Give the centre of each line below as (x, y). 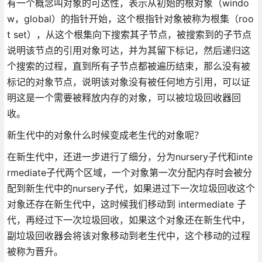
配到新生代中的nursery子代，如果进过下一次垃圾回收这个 (131, 188)
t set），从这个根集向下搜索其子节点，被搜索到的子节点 (129, 34)
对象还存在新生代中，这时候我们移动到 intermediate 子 (126, 204)
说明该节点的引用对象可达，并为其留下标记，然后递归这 (128, 50)
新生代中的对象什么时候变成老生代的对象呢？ (105, 135)
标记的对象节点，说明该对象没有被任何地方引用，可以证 (128, 82)
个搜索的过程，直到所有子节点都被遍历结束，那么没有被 (128, 66)
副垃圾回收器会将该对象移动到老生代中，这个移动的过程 (128, 235)
